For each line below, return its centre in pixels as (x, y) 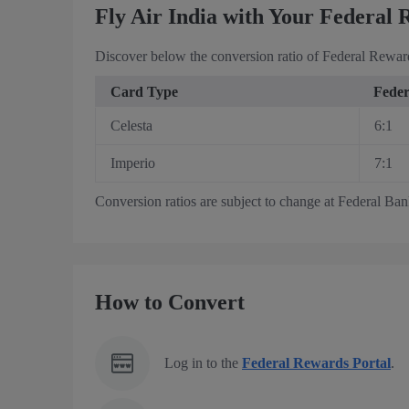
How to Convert (170, 303)
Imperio (133, 163)
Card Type (144, 92)
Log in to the (203, 363)
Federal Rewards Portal (316, 363)
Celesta (131, 126)
